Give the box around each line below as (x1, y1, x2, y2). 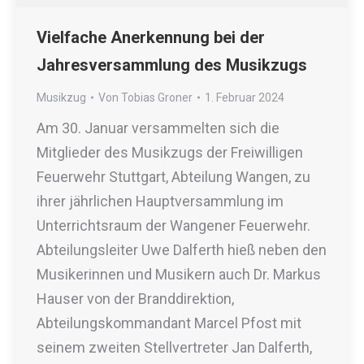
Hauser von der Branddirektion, (37, 289, 234, 307)
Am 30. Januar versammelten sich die (37, 119, 279, 136)
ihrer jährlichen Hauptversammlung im (37, 192, 284, 210)
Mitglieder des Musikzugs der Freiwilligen (37, 143, 303, 161)
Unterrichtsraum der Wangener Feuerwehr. (37, 216, 310, 234)
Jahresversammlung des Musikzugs (37, 54, 307, 75)
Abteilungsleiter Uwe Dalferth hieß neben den (37, 240, 327, 258)
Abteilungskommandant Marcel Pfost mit (37, 314, 301, 331)
